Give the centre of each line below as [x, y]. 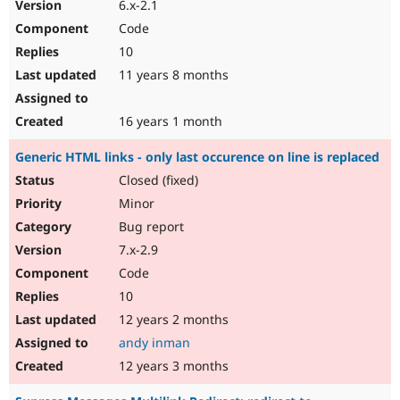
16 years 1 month [169, 121]
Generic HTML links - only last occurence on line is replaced [197, 157]
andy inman [154, 343]
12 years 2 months [172, 320]
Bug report [150, 227]
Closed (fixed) [157, 180]
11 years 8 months [172, 75]
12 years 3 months [172, 366]
